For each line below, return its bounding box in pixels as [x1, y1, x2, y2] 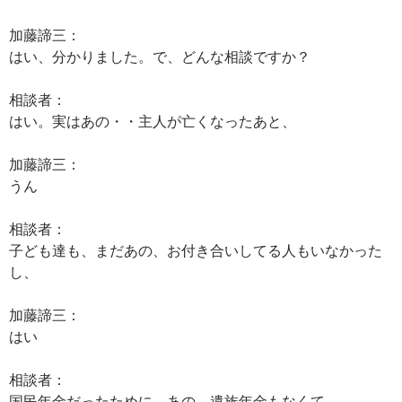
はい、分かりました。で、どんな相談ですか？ [9, 48, 310, 65]
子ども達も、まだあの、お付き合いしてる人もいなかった [9, 241, 382, 258]
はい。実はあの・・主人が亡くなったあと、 [9, 112, 296, 129]
